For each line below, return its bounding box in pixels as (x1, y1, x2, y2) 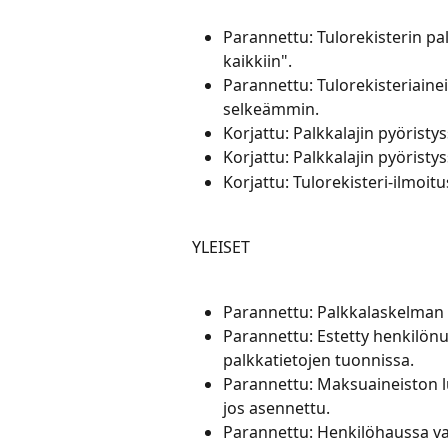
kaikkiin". (223, 49, 292, 72)
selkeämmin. (223, 97, 319, 120)
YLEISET (192, 235, 250, 258)
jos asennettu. (223, 397, 330, 420)
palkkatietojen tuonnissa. (223, 349, 414, 372)
